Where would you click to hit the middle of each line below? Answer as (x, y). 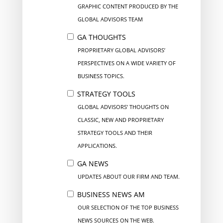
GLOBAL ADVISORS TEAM (110, 19)
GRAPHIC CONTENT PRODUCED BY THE (128, 6)
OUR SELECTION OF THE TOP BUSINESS (128, 208)
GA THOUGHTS (100, 37)
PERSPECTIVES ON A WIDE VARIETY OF (126, 63)
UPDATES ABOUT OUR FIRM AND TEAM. (128, 177)
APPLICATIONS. (97, 146)
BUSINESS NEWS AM (110, 195)
